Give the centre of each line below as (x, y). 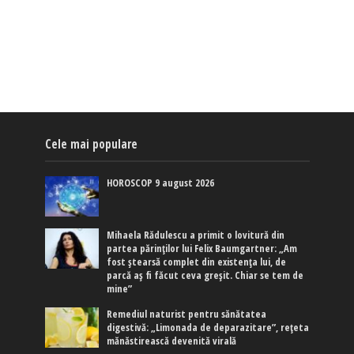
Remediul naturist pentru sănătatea (187, 314)
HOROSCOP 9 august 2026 (161, 183)
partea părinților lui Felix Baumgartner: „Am (202, 249)
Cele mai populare (91, 144)
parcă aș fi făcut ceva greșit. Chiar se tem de (205, 276)
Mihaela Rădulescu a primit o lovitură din (196, 235)
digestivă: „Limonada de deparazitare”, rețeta (208, 328)
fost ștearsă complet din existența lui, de (197, 262)
